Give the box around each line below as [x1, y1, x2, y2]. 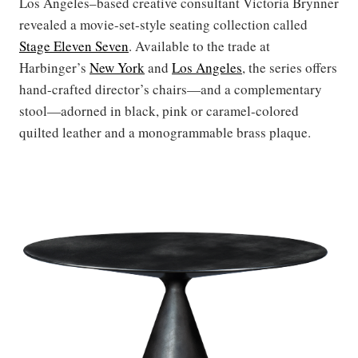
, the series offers [242, 58, 337, 78]
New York [89, 58, 145, 78]
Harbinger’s [19, 58, 89, 78]
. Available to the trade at [129, 37, 270, 56]
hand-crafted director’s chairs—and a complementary [19, 80, 322, 99]
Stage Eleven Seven [19, 37, 129, 56]
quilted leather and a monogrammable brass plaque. [19, 123, 311, 142]
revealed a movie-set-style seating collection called [19, 15, 308, 34]
